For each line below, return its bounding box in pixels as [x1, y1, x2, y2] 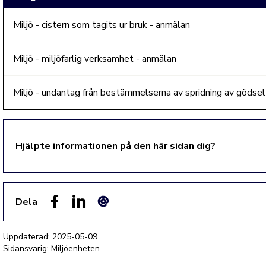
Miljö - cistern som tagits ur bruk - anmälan [13, 18, 191, 31]
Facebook [47, 208, 88, 221]
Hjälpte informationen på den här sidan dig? [15, 140, 216, 153]
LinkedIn [71, 208, 106, 221]
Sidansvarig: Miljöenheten [3, 243, 100, 254]
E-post [96, 208, 125, 221]
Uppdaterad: [3, 231, 53, 242]
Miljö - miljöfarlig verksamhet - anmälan [13, 52, 177, 65]
